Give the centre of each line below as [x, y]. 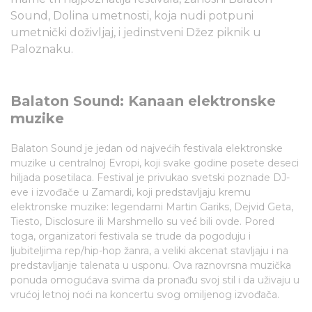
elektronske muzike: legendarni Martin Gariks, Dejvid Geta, [152, 207]
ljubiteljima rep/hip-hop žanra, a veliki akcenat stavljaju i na [149, 251]
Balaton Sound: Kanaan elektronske [143, 101]
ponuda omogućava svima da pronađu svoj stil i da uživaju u [155, 280]
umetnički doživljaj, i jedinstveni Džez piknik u [136, 32]
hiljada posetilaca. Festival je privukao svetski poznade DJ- [150, 178]
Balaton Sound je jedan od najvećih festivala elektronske [147, 148]
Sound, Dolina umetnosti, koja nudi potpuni [132, 16]
